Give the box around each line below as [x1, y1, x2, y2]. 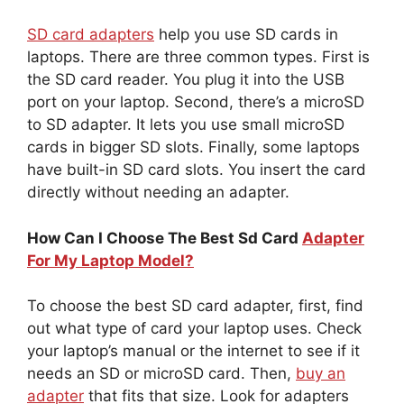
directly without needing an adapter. [27, 183, 289, 202]
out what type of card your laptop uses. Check [27, 319, 362, 338]
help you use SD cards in [154, 25, 338, 44]
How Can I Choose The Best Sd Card [27, 228, 302, 247]
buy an [296, 364, 345, 383]
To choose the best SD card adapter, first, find [27, 297, 363, 316]
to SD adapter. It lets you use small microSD [27, 115, 344, 134]
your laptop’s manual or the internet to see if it [27, 342, 360, 361]
